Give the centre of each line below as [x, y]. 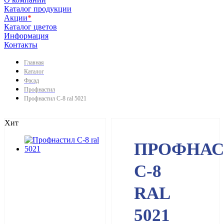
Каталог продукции [38, 9]
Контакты [21, 45]
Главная [34, 62]
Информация [26, 36]
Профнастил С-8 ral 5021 [55, 98]
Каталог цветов [30, 27]
